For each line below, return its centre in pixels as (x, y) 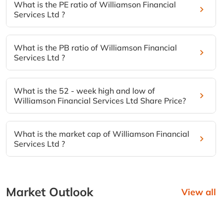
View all (199, 192)
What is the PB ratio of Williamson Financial (95, 48)
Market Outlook (50, 192)
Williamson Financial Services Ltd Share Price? (100, 101)
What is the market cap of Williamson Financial (102, 134)
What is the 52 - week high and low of (84, 91)
